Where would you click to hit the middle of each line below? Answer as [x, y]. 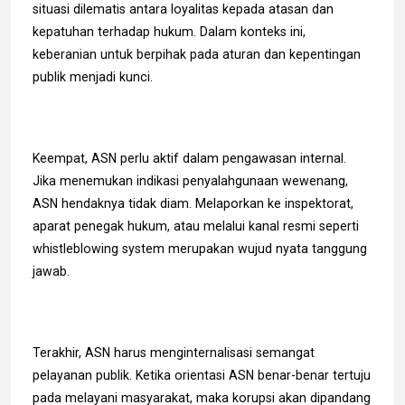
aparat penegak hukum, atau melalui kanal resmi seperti [196, 226]
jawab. [51, 271]
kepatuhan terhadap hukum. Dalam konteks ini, [169, 31]
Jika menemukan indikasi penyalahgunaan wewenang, [190, 180]
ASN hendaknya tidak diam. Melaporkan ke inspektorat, [193, 203]
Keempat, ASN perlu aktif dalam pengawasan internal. [189, 158]
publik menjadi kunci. [93, 76]
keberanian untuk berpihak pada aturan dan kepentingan [197, 54]
